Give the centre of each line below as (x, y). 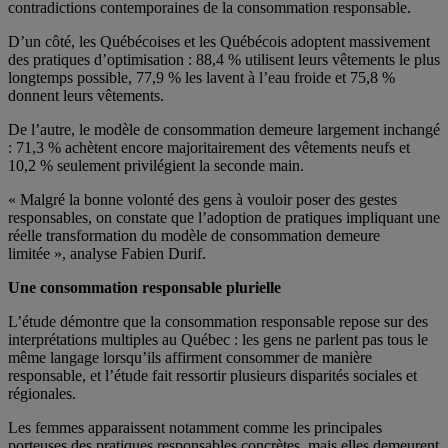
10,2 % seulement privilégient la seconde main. (156, 165)
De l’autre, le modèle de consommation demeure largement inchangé (224, 129)
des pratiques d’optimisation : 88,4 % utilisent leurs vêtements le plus (224, 59)
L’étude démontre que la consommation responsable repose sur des (218, 321)
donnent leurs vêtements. (86, 95)
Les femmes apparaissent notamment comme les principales (195, 427)
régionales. (42, 393)
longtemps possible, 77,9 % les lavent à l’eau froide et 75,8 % (201, 77)
